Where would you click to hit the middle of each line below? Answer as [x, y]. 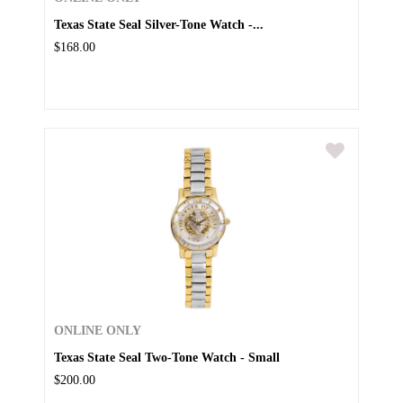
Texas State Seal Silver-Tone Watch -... [159, 25]
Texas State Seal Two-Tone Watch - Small [167, 358]
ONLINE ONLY [98, 331]
